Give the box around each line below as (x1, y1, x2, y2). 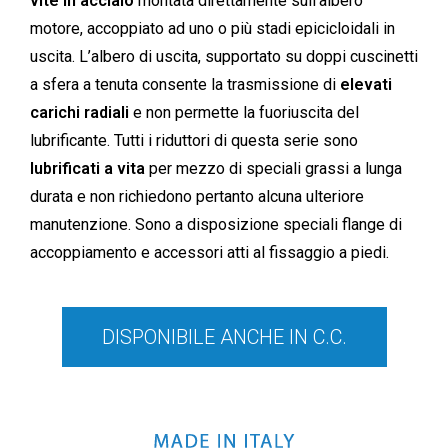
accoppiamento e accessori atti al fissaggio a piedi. (30, 243, 389, 262)
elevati (340, 75, 392, 94)
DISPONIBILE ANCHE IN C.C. (101, 325, 347, 349)
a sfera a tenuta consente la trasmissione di (30, 75, 340, 94)
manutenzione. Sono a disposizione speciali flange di (30, 215, 402, 234)
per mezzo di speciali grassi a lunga (145, 159, 402, 178)
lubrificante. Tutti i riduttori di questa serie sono (30, 131, 358, 150)
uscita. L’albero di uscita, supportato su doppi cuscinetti (30, 47, 418, 66)
